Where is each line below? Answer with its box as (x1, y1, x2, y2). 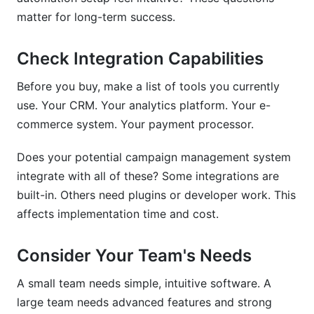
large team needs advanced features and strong (17, 295, 272, 309)
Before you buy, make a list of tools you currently (17, 79, 280, 93)
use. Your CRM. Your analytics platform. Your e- (17, 98, 271, 112)
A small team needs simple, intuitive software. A (17, 276, 271, 290)
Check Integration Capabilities (17, 48, 264, 69)
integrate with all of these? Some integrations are (17, 169, 279, 183)
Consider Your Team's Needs (17, 245, 252, 266)
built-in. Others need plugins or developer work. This (17, 188, 296, 202)
